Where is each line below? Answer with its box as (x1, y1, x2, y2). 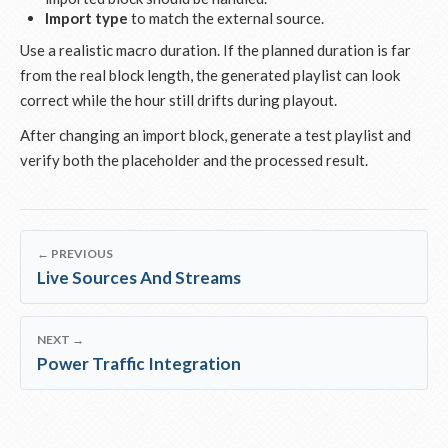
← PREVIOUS (37, 246, 113, 261)
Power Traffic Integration (37, 353, 241, 374)
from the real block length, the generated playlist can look (20, 66, 400, 84)
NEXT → (37, 332, 84, 347)
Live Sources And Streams (37, 267, 241, 288)
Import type (45, 9, 128, 27)
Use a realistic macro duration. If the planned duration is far (20, 41, 411, 59)
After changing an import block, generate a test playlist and (20, 126, 411, 144)
